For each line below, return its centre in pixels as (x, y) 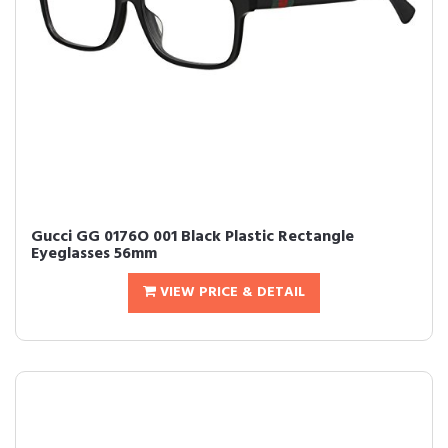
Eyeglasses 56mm (94, 254)
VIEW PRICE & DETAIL (230, 292)
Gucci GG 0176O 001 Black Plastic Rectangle (192, 237)
